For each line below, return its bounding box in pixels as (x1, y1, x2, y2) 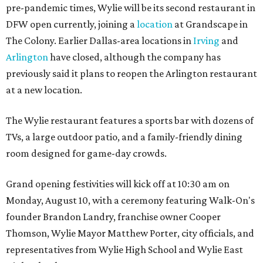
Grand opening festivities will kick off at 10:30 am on (6, 178, 230, 190)
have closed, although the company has (48, 51, 221, 63)
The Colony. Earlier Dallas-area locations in (6, 35, 193, 47)
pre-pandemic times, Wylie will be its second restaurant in (6, 2, 255, 14)
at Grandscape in (173, 18, 248, 31)
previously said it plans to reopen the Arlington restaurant (6, 68, 257, 80)
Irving (193, 35, 220, 47)
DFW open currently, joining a (6, 18, 137, 31)
